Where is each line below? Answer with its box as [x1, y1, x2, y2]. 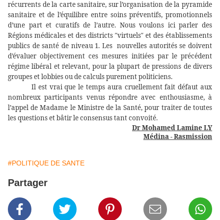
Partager [8, 177, 48, 189]
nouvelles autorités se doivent [114, 41, 213, 51]
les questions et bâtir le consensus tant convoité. [8, 113, 158, 123]
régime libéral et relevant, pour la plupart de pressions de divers [8, 62, 212, 71]
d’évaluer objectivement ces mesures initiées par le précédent [8, 52, 212, 61]
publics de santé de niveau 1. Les [8, 41, 112, 51]
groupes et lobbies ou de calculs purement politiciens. [8, 72, 172, 82]
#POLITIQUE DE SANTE [8, 159, 84, 167]
